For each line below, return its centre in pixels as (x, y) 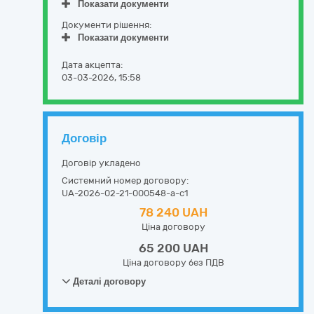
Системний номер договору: (125, 180)
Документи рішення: (107, 25)
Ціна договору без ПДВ (173, 262)
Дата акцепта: (92, 65)
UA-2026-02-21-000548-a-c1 (125, 193)
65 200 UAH (173, 248)
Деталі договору (108, 281)
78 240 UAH (173, 212)
